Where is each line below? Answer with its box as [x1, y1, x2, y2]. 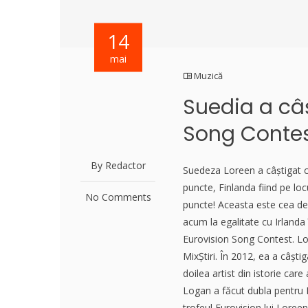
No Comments [85, 190, 151, 203]
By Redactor [90, 159, 146, 172]
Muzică [194, 69, 223, 82]
